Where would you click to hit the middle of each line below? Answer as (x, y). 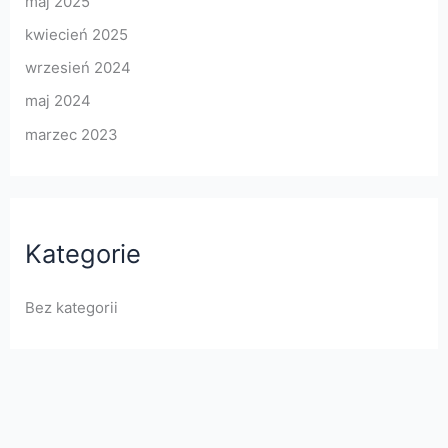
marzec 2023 (71, 134)
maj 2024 (57, 101)
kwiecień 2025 (76, 34)
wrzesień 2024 (77, 68)
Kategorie (82, 254)
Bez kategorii (71, 307)
